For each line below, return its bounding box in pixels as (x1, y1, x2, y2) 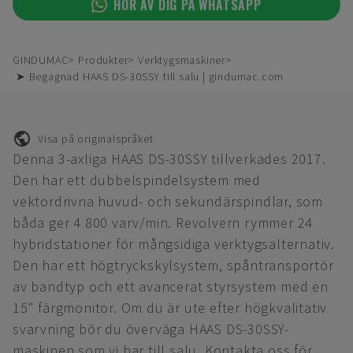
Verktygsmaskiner (138, 53, 226, 67)
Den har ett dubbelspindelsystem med (13, 171, 261, 189)
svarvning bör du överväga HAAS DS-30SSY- (13, 320, 289, 338)
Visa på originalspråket (38, 131, 154, 146)
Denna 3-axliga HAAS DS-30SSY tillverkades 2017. (13, 150, 326, 168)
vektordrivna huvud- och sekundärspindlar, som (13, 192, 323, 210)
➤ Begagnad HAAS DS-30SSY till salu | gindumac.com (16, 69, 284, 84)
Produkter (78, 53, 128, 67)
